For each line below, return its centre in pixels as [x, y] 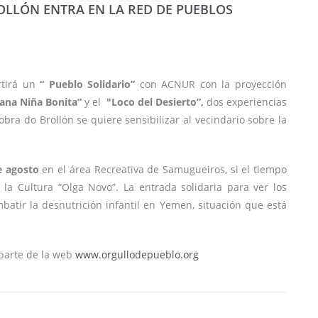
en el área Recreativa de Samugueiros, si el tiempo [163, 170]
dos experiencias [245, 102]
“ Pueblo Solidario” [85, 84]
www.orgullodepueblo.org [137, 255]
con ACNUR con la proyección [211, 84]
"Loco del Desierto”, [155, 102]
